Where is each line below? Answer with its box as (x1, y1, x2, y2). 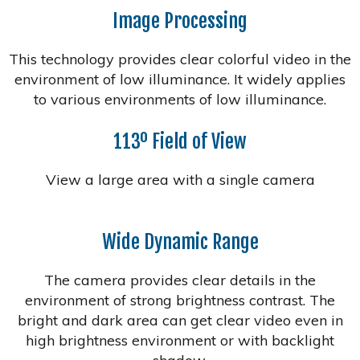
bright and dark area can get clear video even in (17, 310, 343, 329)
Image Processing (112, 8, 247, 33)
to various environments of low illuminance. (34, 89, 326, 108)
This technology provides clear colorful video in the (9, 49, 351, 68)
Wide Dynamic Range (101, 229, 259, 254)
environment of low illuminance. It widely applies (14, 69, 346, 88)
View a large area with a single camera (45, 170, 315, 189)
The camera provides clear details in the (44, 270, 316, 289)
